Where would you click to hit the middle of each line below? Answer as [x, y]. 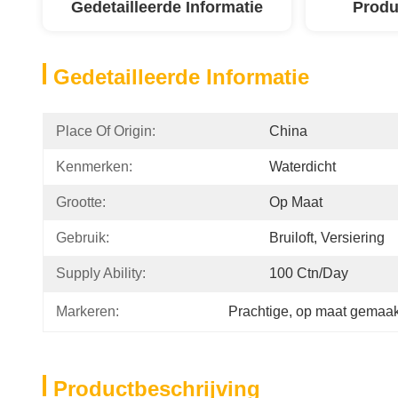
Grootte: [81, 202]
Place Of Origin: [106, 131]
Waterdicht [302, 167]
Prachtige [259, 311]
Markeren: [88, 311]
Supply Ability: [101, 273]
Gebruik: [83, 238]
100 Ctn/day [309, 273]
